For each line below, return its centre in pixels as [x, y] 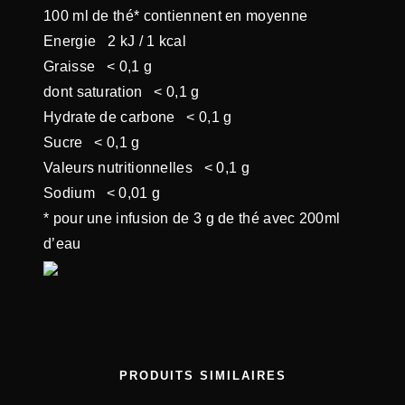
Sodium [75, 193]
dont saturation [99, 91]
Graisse [75, 66]
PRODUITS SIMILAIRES [202, 376]
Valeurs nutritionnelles [124, 167]
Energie [75, 41]
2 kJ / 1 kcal [147, 41]
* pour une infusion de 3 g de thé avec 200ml [192, 218]
